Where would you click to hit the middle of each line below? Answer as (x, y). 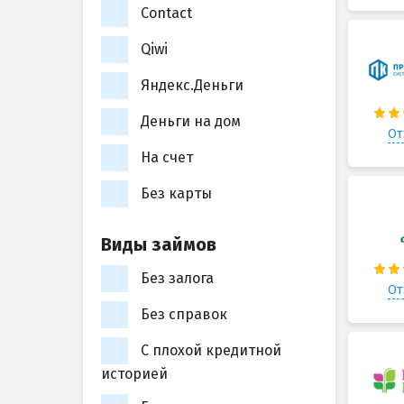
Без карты (176, 194)
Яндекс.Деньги (192, 86)
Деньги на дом (191, 122)
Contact (166, 14)
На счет (167, 158)
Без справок (184, 315)
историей (134, 374)
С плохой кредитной (211, 351)
